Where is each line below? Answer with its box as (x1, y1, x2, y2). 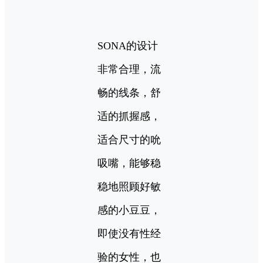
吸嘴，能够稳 (97, 157, 161, 169)
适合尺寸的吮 (97, 133, 161, 146)
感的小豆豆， (97, 204, 161, 216)
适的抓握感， (97, 110, 161, 122)
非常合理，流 (97, 63, 161, 75)
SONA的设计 (97, 39, 158, 52)
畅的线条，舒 (97, 86, 161, 99)
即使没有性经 (97, 227, 161, 240)
